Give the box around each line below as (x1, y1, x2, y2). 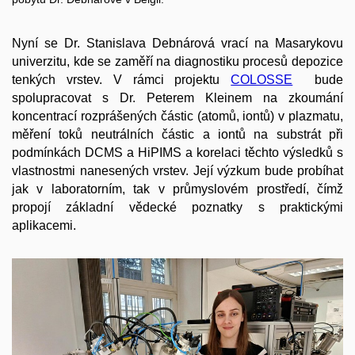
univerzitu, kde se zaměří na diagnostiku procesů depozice (12, 55, 343, 69)
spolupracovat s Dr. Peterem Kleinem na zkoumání (12, 91, 343, 105)
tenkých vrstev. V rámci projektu (12, 73, 231, 87)
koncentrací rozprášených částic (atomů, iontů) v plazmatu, (12, 109, 343, 124)
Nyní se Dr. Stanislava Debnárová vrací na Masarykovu (12, 36, 343, 51)
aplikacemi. (12, 219, 76, 233)
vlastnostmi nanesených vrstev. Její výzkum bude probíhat (12, 164, 343, 178)
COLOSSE (231, 73, 293, 87)
